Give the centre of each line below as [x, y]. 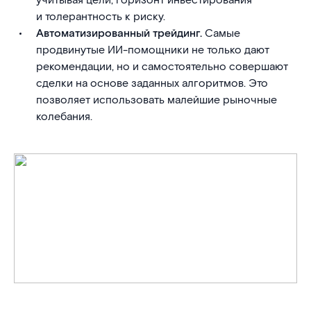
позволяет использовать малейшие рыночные [157, 100]
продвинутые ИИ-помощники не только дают [153, 50]
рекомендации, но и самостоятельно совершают [162, 67]
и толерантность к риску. [101, 17]
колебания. [64, 117]
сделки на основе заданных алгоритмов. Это [152, 84]
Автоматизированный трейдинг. [119, 34]
